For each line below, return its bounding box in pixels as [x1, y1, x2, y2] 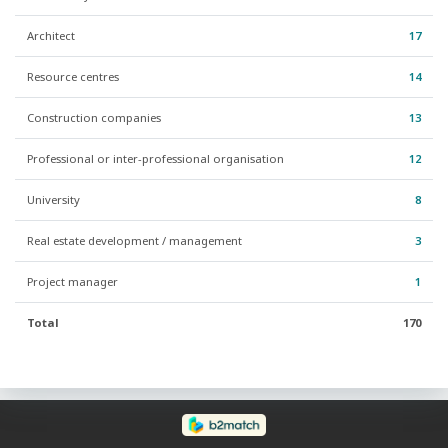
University [27, 192, 80, 208]
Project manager [27, 274, 118, 290]
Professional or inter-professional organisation [27, 151, 284, 167]
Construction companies [27, 110, 161, 126]
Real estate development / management [27, 233, 242, 249]
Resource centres [27, 69, 119, 85]
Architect [27, 28, 75, 44]
